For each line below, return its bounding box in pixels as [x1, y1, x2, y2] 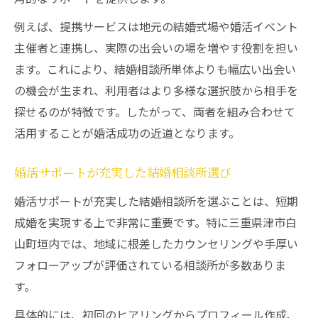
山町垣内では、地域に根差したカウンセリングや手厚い [14, 235, 298, 252]
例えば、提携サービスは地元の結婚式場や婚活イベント [14, 18, 298, 35]
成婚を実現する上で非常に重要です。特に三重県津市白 [14, 214, 297, 231]
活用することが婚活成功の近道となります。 [14, 124, 240, 141]
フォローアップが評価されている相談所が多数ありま [14, 256, 286, 273]
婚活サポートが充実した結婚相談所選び [14, 165, 231, 182]
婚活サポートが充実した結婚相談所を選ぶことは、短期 [14, 192, 298, 209]
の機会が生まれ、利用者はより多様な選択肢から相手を [14, 82, 298, 99]
